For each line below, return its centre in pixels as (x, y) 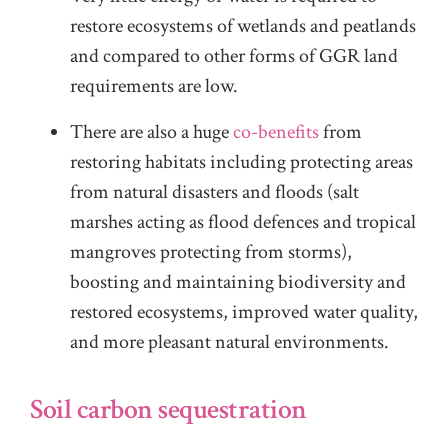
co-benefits (276, 131)
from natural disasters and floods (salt (214, 191)
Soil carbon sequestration (168, 409)
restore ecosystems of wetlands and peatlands (243, 25)
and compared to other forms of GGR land (234, 55)
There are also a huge (151, 131)
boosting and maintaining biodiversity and (238, 281)
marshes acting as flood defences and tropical (243, 221)
